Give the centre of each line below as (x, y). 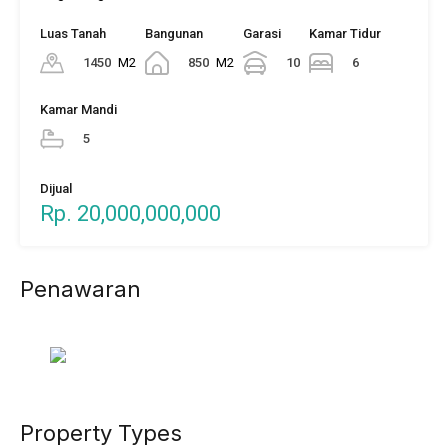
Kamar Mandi (78, 109)
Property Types (101, 432)
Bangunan (174, 33)
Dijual (56, 188)
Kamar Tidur (345, 33)
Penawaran (80, 288)
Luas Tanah (73, 33)
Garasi (262, 33)
